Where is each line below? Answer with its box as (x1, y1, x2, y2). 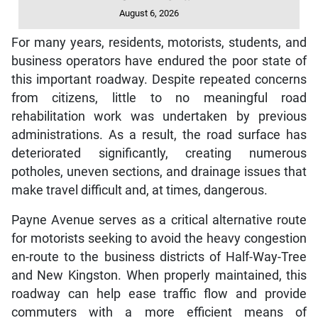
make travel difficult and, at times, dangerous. (11, 183, 268, 198)
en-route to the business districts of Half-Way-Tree (11, 250, 307, 265)
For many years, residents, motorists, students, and (11, 35, 307, 50)
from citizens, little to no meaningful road (11, 91, 307, 106)
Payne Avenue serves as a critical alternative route (11, 213, 307, 228)
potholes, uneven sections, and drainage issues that (11, 165, 307, 180)
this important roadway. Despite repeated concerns (11, 72, 307, 87)
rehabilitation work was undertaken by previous (11, 109, 307, 124)
